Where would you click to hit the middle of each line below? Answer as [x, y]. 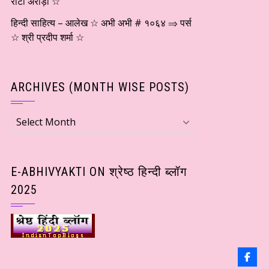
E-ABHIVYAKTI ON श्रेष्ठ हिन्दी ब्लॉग [99, 172]
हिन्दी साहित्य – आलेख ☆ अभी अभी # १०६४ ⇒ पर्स [101, 23]
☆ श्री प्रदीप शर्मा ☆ [47, 37]
